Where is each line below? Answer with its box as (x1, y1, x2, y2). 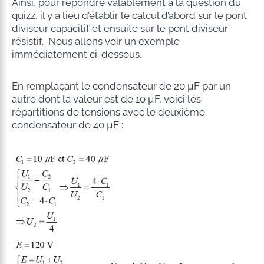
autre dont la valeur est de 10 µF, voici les (11, 93, 201, 105)
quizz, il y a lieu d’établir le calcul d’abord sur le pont (11, 9, 247, 21)
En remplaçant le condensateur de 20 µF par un (11, 80, 231, 92)
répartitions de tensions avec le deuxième (11, 105, 205, 118)
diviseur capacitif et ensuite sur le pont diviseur (11, 22, 228, 34)
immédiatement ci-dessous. (11, 48, 141, 60)
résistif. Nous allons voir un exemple (11, 35, 180, 47)
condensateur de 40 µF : (11, 118, 123, 131)
